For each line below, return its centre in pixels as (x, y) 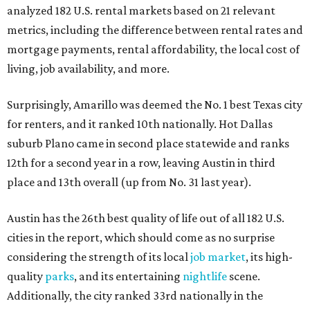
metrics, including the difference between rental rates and (155, 30)
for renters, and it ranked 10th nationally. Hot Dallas (140, 124)
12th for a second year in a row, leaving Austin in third (141, 163)
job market (218, 257)
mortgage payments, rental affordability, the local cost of (153, 49)
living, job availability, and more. (88, 69)
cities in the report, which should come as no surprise (141, 237)
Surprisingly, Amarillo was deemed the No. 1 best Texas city (155, 104)
